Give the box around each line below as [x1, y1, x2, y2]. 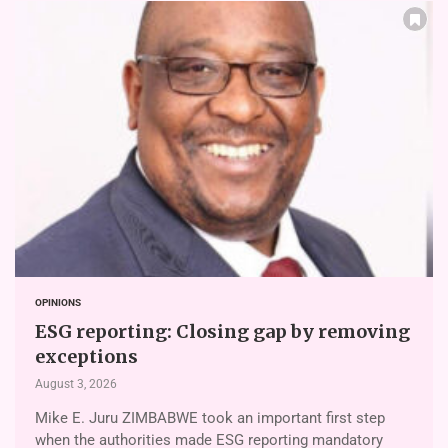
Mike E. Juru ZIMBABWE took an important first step [35, 408, 385, 427]
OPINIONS [35, 296, 81, 308]
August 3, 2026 [35, 376, 117, 391]
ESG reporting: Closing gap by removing [35, 319, 410, 343]
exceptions [35, 344, 138, 368]
